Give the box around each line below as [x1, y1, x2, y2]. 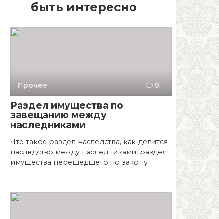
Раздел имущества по [10, 99, 123, 111]
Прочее [18, 80, 47, 89]
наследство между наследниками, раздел [10, 147, 167, 156]
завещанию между [10, 109, 107, 121]
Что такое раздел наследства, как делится [10, 137, 168, 146]
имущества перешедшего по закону [10, 157, 148, 167]
